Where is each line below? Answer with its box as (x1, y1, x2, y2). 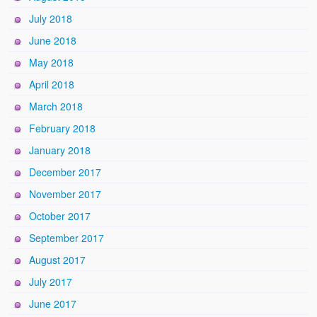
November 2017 (29, 186, 102, 201)
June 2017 (29, 296, 77, 311)
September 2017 (29, 230, 105, 245)
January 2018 (29, 142, 91, 157)
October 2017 (29, 208, 91, 223)
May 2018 (29, 54, 74, 69)
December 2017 (29, 164, 102, 179)
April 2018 (29, 76, 75, 91)
